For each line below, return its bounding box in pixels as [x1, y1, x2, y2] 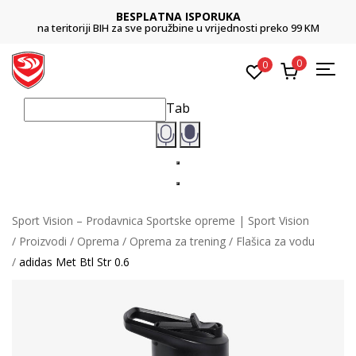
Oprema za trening [130, 233, 226, 249]
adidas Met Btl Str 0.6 [19, 253, 130, 269]
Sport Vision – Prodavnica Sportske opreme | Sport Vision [12, 212, 309, 228]
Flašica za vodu [236, 233, 315, 249]
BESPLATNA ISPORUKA [115, 9, 241, 24]
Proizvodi [19, 233, 67, 249]
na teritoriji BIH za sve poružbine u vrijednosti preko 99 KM [37, 21, 319, 35]
